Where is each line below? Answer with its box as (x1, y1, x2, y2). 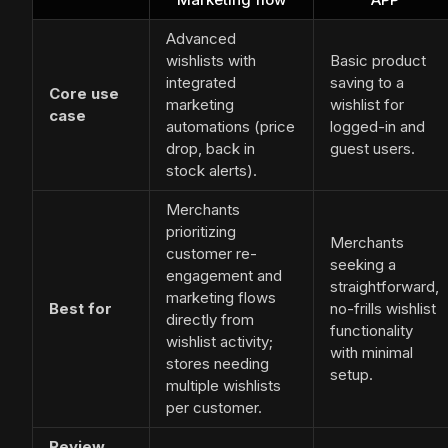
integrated (166, 73, 236, 93)
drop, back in (166, 139, 255, 159)
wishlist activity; (166, 332, 273, 352)
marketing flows (166, 288, 276, 308)
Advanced (166, 29, 236, 49)
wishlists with (166, 51, 256, 71)
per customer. (166, 398, 262, 418)
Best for (49, 299, 112, 319)
